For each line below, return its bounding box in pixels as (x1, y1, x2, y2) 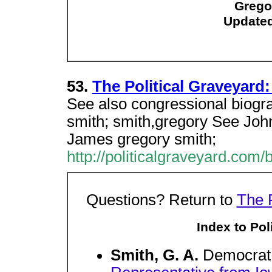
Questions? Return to (86, 191, 237, 208)
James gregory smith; (66, 131, 216, 148)
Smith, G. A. (110, 246, 203, 263)
